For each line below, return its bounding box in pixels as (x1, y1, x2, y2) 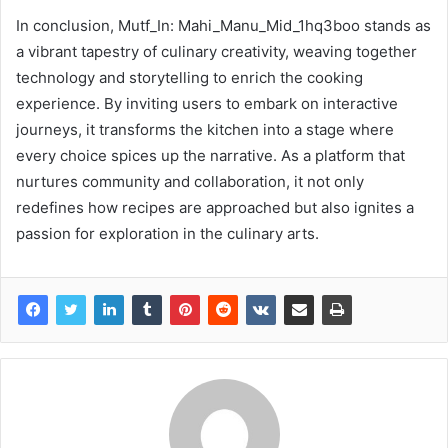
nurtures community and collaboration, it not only (16, 172, 364, 192)
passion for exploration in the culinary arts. (16, 224, 319, 244)
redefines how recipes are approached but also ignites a (16, 198, 414, 218)
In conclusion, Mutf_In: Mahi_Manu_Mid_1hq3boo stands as (16, 16, 431, 36)
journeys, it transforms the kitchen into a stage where (16, 120, 394, 140)
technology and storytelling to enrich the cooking (16, 68, 363, 88)
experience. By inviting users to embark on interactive (16, 94, 398, 114)
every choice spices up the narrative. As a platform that (16, 146, 405, 166)
